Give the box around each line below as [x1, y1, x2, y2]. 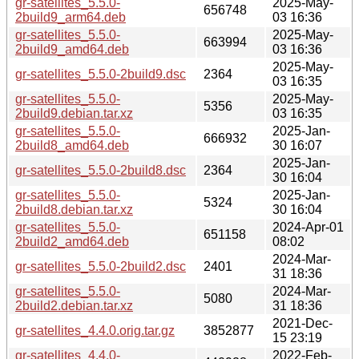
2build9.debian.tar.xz [15, 106, 133, 120]
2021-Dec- [272, 316, 333, 330]
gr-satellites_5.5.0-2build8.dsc [15, 163, 186, 177]
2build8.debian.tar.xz [15, 202, 133, 216]
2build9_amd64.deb [15, 42, 129, 56]
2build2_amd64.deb [15, 234, 129, 248]
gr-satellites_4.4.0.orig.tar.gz [15, 323, 175, 337]
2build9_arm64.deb [15, 10, 126, 24]
